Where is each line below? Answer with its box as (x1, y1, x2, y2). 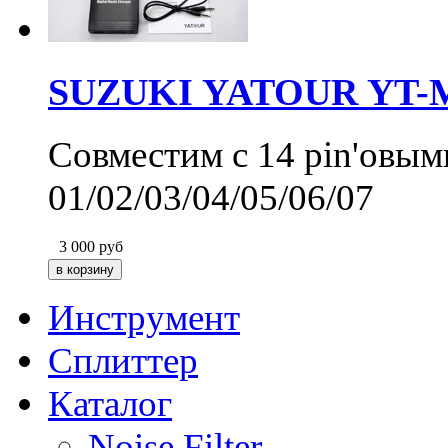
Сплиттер (48, 339, 198, 381)
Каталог (48, 382, 172, 424)
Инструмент (48, 296, 240, 338)
